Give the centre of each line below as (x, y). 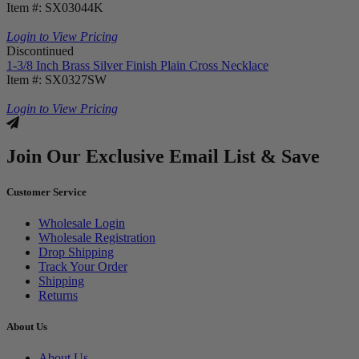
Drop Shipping (76, 252)
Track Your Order (83, 266)
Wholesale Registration (97, 237)
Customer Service (46, 192)
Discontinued (40, 50)
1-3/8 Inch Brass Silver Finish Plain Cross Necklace (137, 65)
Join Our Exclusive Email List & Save (163, 157)
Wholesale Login (82, 223)
